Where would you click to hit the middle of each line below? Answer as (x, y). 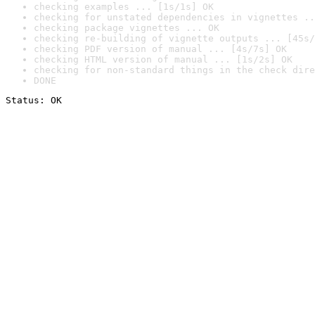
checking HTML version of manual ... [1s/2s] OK (163, 59)
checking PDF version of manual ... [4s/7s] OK (160, 49)
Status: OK (34, 100)
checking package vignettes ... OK (127, 28)
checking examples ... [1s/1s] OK (124, 7)
